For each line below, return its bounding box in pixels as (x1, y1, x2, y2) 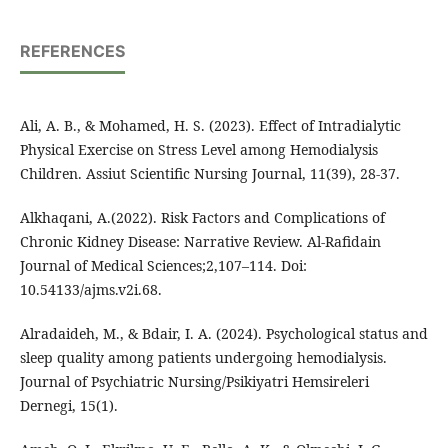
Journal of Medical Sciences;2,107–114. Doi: (19, 256, 307, 276)
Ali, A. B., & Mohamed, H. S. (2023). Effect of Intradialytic (19, 116, 401, 136)
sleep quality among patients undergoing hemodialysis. (19, 348, 387, 368)
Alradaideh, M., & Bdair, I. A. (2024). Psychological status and (19, 324, 428, 344)
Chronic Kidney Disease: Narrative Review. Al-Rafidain (19, 232, 381, 252)
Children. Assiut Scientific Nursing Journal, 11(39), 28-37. (19, 164, 400, 184)
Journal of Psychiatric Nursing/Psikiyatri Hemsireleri (19, 372, 369, 392)
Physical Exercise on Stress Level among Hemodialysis (19, 140, 378, 160)
